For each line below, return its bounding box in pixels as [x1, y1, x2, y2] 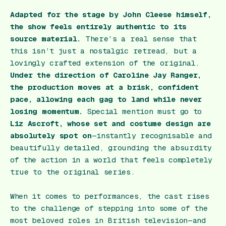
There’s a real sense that [85, 34, 197, 43]
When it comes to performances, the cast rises [10, 192, 209, 201]
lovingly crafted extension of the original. [10, 59, 200, 68]
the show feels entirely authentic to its [10, 22, 187, 31]
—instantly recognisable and [91, 131, 212, 140]
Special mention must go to [83, 107, 202, 116]
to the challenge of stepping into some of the [10, 204, 208, 213]
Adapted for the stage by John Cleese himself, [10, 10, 211, 19]
